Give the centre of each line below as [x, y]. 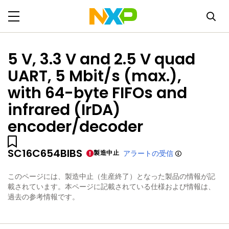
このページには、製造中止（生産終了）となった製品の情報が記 [111, 176]
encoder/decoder [75, 127]
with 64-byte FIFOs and [97, 93]
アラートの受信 [148, 153]
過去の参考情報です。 [43, 197]
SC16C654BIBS [45, 153]
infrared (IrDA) [64, 110]
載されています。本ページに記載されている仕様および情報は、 [111, 187]
